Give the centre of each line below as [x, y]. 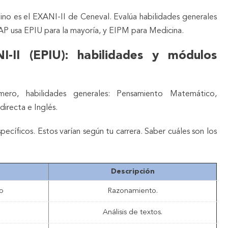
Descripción [133, 172]
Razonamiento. [133, 191]
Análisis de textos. [133, 212]
